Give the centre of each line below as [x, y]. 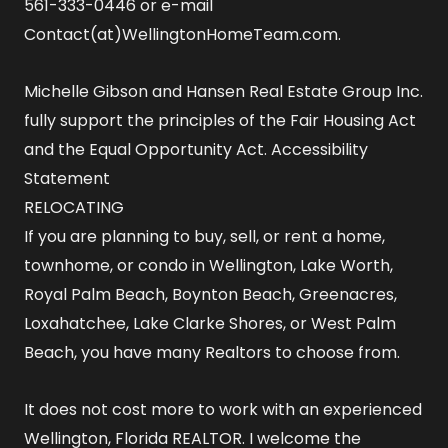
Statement [67, 179]
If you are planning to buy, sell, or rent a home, [204, 237]
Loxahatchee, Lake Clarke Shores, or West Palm [210, 324]
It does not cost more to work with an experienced [223, 410]
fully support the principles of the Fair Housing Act [220, 121]
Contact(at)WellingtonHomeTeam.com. [182, 35]
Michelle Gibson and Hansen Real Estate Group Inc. [223, 92]
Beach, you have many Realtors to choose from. [212, 353]
